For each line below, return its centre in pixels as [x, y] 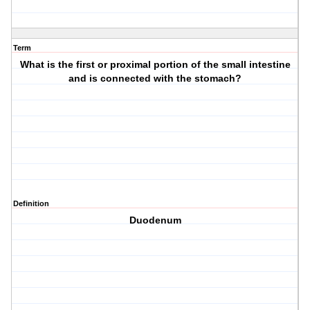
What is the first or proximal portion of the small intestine [155, 65]
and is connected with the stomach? [155, 79]
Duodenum [155, 220]
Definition [31, 204]
